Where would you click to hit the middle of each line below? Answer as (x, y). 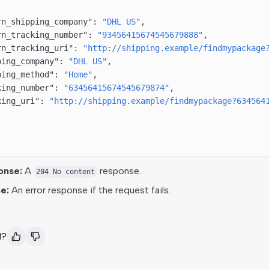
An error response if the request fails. (89, 190)
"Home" (78, 75)
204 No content (65, 172)
